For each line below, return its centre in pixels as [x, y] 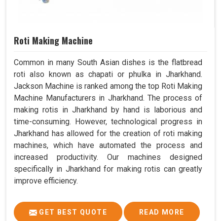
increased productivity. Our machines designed [108, 157]
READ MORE [162, 212]
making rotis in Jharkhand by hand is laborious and [108, 110]
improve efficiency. [46, 181]
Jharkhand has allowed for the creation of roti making [108, 133]
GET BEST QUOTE [72, 212]
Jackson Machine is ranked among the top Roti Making [108, 86]
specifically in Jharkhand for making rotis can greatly [108, 169]
